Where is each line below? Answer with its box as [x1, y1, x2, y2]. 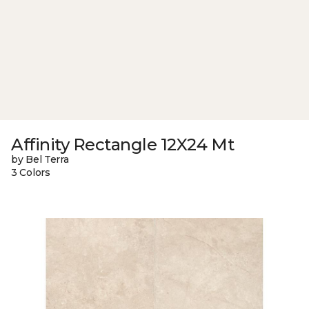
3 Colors [11, 166, 50, 179]
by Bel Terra [11, 153, 69, 166]
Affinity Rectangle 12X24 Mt [11, 134, 235, 155]
